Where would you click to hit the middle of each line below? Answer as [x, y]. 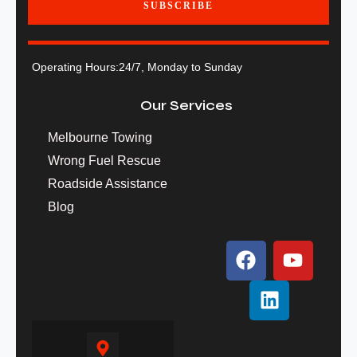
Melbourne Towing [100, 137]
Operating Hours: [75, 67]
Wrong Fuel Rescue [104, 160]
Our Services [186, 105]
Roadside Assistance [108, 183]
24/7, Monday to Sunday [180, 67]
